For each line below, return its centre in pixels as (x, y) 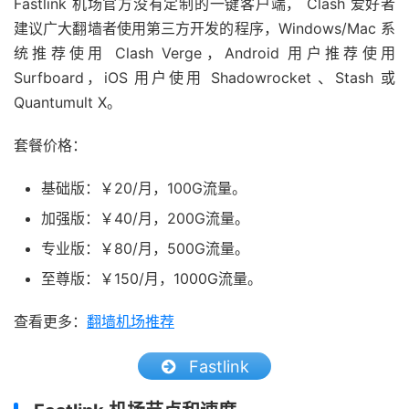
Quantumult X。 (68, 102)
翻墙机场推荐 (131, 321)
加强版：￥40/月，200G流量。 (145, 218)
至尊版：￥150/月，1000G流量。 (152, 278)
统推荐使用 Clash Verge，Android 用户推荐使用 (204, 53)
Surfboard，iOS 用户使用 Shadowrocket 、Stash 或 (204, 78)
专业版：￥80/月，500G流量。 (145, 248)
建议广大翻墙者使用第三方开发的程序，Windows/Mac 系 (204, 28)
